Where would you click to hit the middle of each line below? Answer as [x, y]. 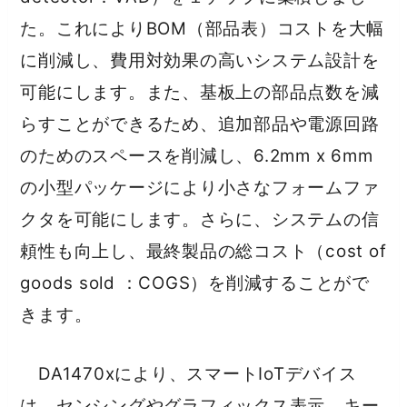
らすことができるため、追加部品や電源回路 [200, 124]
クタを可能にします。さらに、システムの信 [200, 219]
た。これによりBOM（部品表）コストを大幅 [203, 28]
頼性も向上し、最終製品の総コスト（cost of [203, 251]
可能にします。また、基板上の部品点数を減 [200, 92]
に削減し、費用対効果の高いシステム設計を [200, 60]
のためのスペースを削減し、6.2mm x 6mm [197, 155]
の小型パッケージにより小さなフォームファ [200, 187]
